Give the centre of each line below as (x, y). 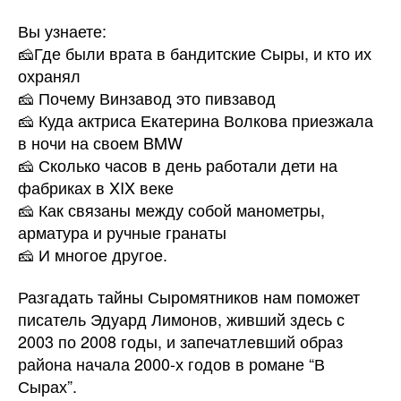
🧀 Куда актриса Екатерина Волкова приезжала (196, 119)
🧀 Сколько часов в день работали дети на (178, 164)
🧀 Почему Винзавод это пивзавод (147, 97)
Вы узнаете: (62, 30)
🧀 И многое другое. (93, 254)
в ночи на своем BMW (100, 142)
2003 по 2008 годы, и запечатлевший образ (180, 341)
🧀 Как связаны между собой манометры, (171, 209)
